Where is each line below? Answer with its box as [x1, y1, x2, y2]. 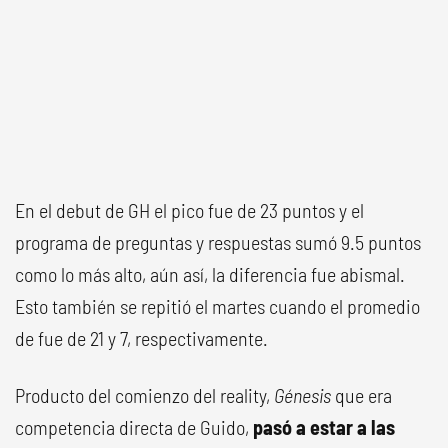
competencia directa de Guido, [15, 415, 253, 440]
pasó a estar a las [253, 415, 395, 440]
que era [331, 383, 392, 408]
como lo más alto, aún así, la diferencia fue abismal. [15, 262, 405, 287]
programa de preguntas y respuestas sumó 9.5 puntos [15, 230, 421, 255]
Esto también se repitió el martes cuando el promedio [15, 294, 420, 319]
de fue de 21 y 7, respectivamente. [15, 326, 268, 351]
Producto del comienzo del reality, [15, 383, 274, 408]
